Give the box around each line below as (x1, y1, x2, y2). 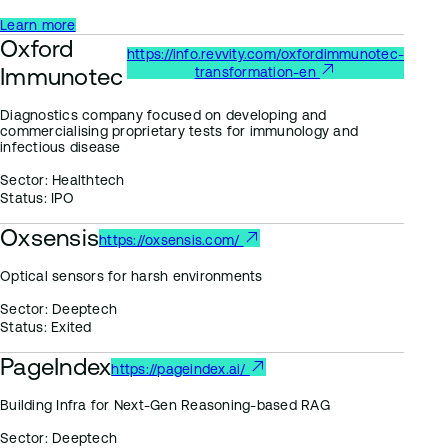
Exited (46, 319, 92, 335)
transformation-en (194, 64, 321, 80)
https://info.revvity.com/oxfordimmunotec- (126, 46, 404, 62)
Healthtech (47, 172, 125, 188)
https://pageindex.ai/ (111, 361, 250, 377)
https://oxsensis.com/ (99, 232, 244, 248)
